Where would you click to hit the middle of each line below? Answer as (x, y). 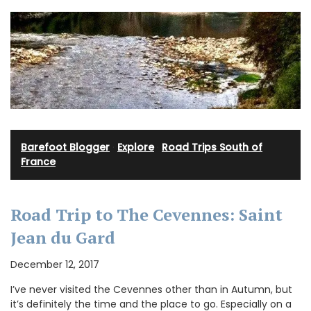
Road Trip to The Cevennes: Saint (146, 214)
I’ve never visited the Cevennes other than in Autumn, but (151, 289)
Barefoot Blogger (65, 147)
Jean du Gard (63, 237)
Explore (136, 147)
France (38, 161)
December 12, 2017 (55, 264)
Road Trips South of (212, 147)
